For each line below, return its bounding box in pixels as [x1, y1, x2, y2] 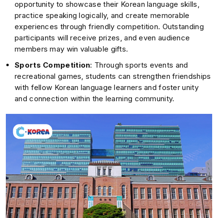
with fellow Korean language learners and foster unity [15, 83, 199, 92]
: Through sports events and [90, 60, 188, 70]
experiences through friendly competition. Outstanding [15, 22, 204, 32]
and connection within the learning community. [15, 94, 175, 104]
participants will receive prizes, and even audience [15, 33, 190, 43]
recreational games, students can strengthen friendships [15, 72, 211, 81]
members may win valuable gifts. [15, 44, 128, 54]
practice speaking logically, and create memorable [15, 11, 190, 20]
